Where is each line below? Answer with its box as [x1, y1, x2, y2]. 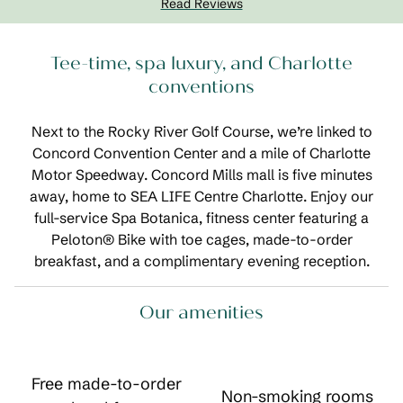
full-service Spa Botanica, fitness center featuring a [34, 209, 369, 227]
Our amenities [139, 301, 264, 324]
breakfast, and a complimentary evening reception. [33, 252, 370, 270]
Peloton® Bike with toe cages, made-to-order [50, 230, 353, 248]
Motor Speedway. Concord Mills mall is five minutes [31, 166, 372, 184]
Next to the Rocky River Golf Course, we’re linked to [31, 122, 372, 140]
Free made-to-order [31, 373, 182, 394]
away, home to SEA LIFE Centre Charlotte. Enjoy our [30, 187, 373, 205]
